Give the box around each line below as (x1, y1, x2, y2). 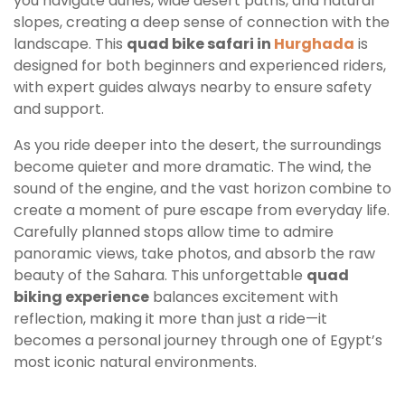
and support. (14, 99, 104, 120)
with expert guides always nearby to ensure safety (14, 77, 372, 99)
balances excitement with (149, 287, 338, 308)
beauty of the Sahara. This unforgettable (14, 265, 306, 287)
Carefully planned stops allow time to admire (14, 221, 334, 243)
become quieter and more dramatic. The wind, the (14, 156, 372, 178)
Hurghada (274, 33, 354, 55)
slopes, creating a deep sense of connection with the (14, 12, 390, 33)
